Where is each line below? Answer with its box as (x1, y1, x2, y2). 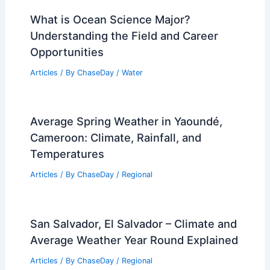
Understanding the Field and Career (30, 28, 218, 42)
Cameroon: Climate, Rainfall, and (30, 131, 201, 145)
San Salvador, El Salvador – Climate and (30, 217, 237, 231)
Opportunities (30, 45, 104, 58)
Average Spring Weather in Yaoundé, (30, 115, 222, 128)
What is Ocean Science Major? (30, 12, 190, 26)
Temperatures (30, 147, 104, 161)
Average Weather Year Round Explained (30, 233, 238, 247)
